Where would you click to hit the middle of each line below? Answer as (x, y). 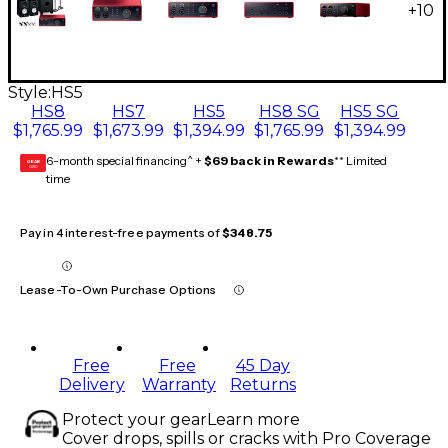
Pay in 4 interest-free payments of (121, 233)
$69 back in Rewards (269, 161)
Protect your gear (134, 420)
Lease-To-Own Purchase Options (118, 290)
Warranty (179, 385)
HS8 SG (289, 112)
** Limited (360, 161)
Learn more (253, 420)
